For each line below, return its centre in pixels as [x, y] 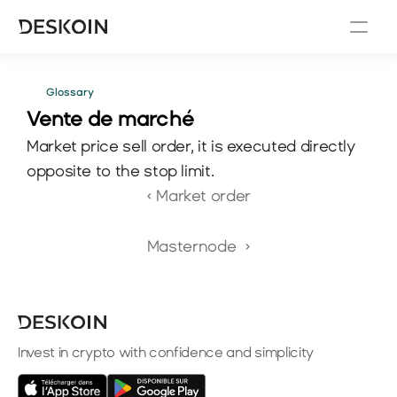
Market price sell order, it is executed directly [191, 146]
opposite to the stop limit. [121, 171]
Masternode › [198, 246]
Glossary [70, 92]
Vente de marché [110, 119]
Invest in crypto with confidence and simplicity [166, 352]
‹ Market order [198, 196]
